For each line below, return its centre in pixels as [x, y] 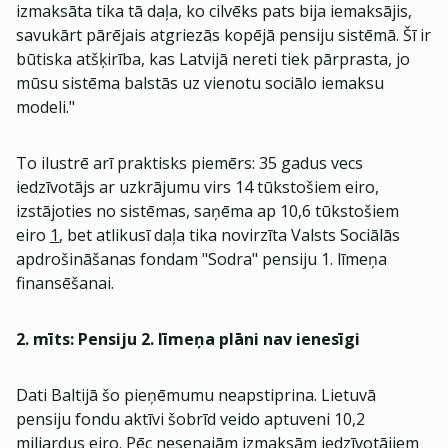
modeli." [45, 107]
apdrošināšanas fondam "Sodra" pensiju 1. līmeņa [201, 259]
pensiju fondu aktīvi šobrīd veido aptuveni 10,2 [190, 419]
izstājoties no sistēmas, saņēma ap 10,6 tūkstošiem [207, 211]
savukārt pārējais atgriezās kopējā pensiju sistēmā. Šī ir [223, 35]
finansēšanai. [65, 283]
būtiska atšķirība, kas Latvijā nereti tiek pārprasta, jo [213, 59]
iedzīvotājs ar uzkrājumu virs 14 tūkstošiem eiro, [197, 187]
